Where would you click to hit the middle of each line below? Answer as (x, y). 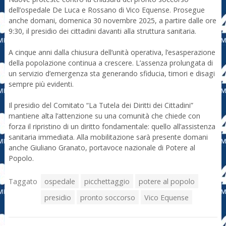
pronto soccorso (107, 197)
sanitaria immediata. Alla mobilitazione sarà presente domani (108, 137)
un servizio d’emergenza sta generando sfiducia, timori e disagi (111, 74)
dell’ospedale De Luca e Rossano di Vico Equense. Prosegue (106, 10)
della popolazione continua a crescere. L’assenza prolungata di (110, 63)
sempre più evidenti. (41, 84)
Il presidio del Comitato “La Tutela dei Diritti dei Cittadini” (101, 105)
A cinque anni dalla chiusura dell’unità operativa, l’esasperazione (112, 52)
